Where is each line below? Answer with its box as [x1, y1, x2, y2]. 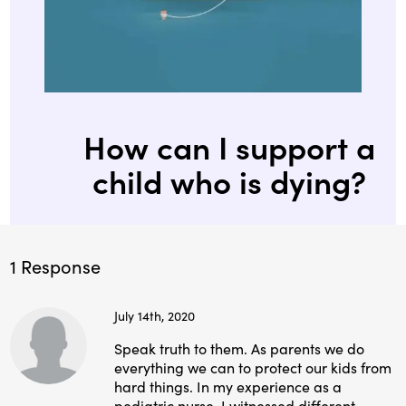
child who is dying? [92, 157, 366, 202]
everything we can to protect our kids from [114, 357, 392, 377]
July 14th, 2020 [114, 306, 196, 324]
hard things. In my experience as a [114, 376, 343, 396]
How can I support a [83, 122, 375, 168]
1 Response [10, 253, 101, 278]
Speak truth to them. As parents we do [114, 338, 365, 358]
